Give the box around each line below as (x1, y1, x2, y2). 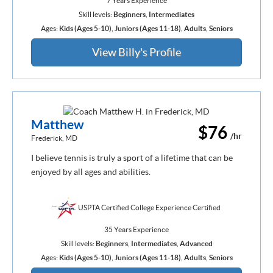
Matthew (31, 116, 84, 132)
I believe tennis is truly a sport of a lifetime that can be (31, 152, 233, 163)
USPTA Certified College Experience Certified (77, 203, 221, 211)
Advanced (179, 239, 213, 247)
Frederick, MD (31, 133, 77, 142)
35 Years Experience (104, 225, 169, 233)
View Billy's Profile (92, 46, 181, 59)
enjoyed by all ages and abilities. (31, 166, 151, 177)
